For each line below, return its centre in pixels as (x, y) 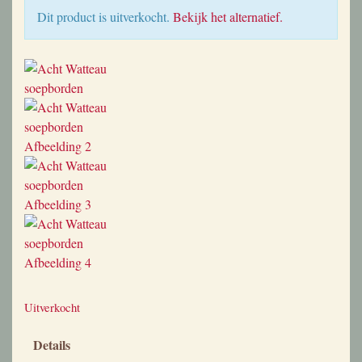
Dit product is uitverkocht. (105, 16)
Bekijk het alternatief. (228, 16)
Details (52, 344)
